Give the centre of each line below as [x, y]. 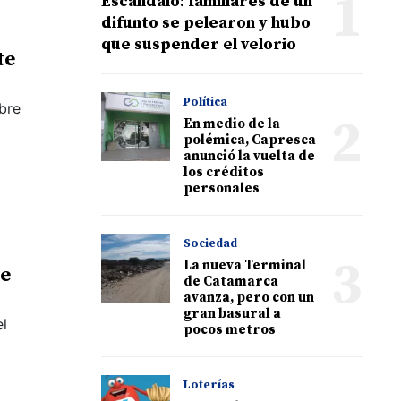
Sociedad [211, 243]
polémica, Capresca [250, 140]
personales [222, 188]
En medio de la [232, 124]
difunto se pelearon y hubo [206, 22]
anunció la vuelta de [250, 156]
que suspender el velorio [199, 44]
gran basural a [233, 313]
